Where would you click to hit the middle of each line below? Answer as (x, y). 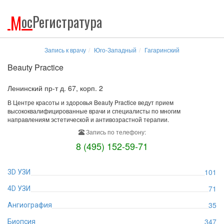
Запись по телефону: (115, 132)
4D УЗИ (19, 188)
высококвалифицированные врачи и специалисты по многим (94, 111)
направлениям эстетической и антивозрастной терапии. (88, 119)
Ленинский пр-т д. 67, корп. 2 (55, 88)
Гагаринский (162, 50)
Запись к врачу (65, 50)
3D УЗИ (19, 172)
